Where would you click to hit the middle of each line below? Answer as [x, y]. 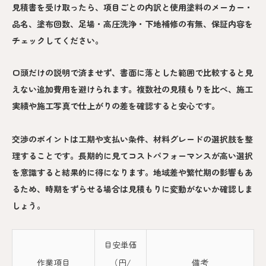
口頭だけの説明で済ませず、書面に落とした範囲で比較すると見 [132, 72]
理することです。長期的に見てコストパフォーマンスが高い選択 [132, 155]
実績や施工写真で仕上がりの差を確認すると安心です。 [116, 105]
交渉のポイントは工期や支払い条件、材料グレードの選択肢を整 [132, 139]
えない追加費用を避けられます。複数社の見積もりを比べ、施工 [132, 89]
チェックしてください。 [58, 40]
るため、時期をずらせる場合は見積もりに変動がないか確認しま [132, 189]
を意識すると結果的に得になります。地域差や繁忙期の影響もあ [132, 172]
